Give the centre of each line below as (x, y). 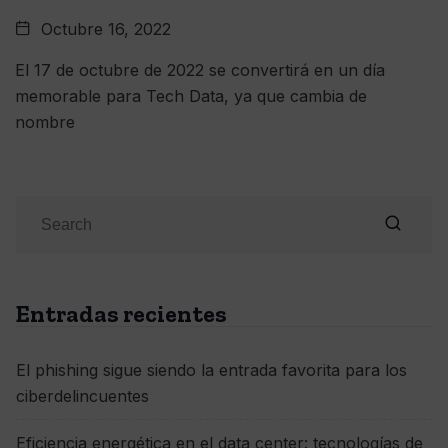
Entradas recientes (121, 313)
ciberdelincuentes (82, 396)
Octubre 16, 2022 (103, 29)
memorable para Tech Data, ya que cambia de (191, 96)
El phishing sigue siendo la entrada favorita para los (211, 370)
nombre (45, 122)
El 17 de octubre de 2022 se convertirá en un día (200, 70)
